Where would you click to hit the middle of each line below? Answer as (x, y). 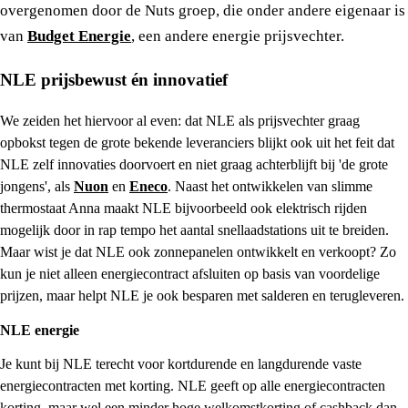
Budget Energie (79, 36)
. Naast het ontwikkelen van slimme (270, 187)
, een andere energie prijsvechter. (238, 36)
